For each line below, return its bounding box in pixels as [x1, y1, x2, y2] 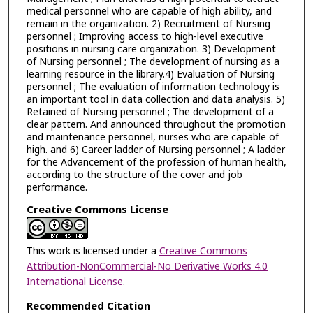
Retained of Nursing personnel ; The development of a [26, 104, 274, 119]
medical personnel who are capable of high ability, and [26, 3, 272, 19]
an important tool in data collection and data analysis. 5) [26, 92, 285, 107]
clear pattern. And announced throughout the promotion [26, 117, 286, 132]
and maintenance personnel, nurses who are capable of [26, 129, 279, 145]
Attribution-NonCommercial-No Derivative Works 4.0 [26, 259, 268, 275]
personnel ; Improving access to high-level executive [26, 29, 263, 44]
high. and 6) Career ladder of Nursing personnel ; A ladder [26, 142, 285, 157]
